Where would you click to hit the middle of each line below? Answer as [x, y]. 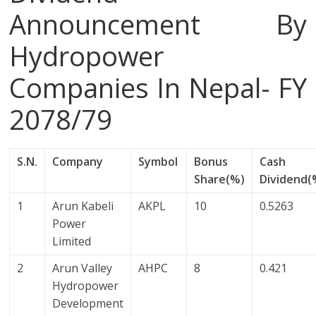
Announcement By [158, 24]
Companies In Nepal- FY [158, 88]
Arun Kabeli [83, 206]
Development [88, 304]
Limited [72, 242]
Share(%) [220, 180]
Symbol [158, 162]
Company [78, 162]
